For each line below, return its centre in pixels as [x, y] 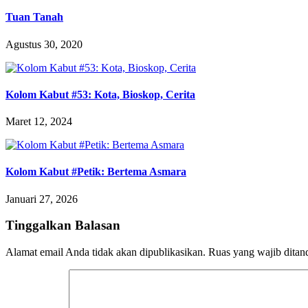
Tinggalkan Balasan [63, 225]
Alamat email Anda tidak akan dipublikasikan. [106, 252]
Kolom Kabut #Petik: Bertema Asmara [96, 172]
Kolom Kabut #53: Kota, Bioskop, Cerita [100, 94]
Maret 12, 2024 [39, 122]
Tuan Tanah [34, 17]
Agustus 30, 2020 [44, 44]
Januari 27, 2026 [42, 199]
